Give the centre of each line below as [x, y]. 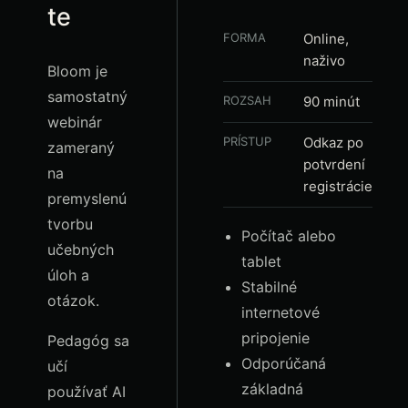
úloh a [68, 275]
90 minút [331, 102]
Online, [326, 39]
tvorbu [70, 224]
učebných [81, 250]
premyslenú [87, 199]
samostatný [87, 97]
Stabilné [269, 287]
